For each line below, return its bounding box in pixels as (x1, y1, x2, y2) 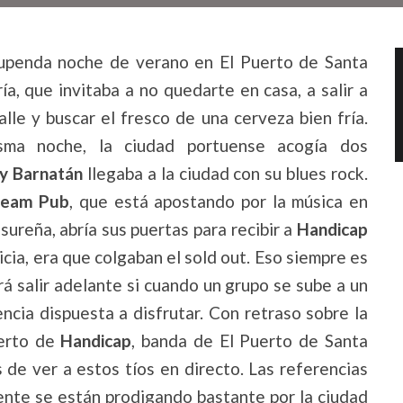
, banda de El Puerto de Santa (131, 330, 369, 351)
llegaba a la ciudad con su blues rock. (83, 163, 369, 184)
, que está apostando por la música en (69, 191, 369, 211)
